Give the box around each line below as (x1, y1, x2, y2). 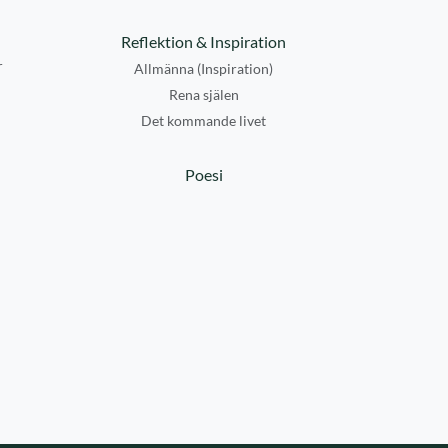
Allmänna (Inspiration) (134, 60, 273, 77)
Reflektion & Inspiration (121, 32, 286, 51)
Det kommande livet (141, 112, 266, 129)
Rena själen (168, 86, 239, 103)
